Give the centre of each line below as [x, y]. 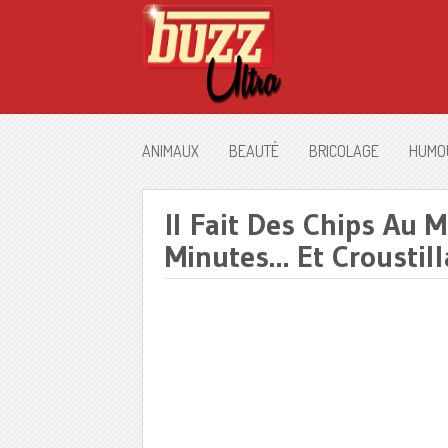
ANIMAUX [170, 151]
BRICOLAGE [344, 151]
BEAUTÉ [254, 151]
